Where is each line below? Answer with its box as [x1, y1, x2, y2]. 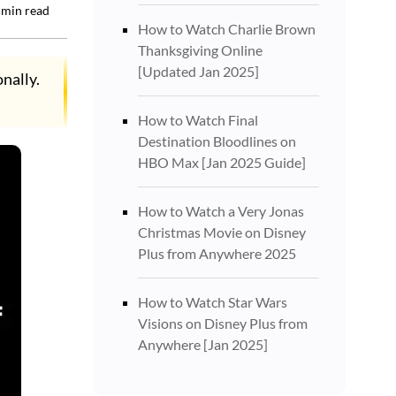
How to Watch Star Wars [138, 293, 287, 310]
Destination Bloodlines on [138, 133, 296, 149]
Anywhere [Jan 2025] [138, 336, 268, 353]
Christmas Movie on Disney [138, 224, 306, 240]
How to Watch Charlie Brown [138, 20, 316, 37]
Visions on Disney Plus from [138, 315, 308, 331]
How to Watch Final [138, 111, 258, 128]
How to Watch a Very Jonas [138, 202, 304, 219]
